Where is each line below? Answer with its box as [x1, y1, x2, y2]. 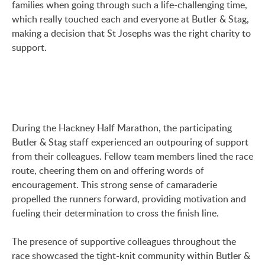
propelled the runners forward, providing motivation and [12, 192, 246, 205]
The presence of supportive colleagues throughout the [12, 235, 236, 248]
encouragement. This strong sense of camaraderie [12, 178, 217, 191]
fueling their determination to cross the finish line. [12, 206, 219, 219]
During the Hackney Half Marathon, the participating [12, 121, 232, 134]
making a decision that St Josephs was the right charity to [12, 27, 251, 40]
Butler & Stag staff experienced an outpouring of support [12, 135, 248, 148]
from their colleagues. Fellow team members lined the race [12, 150, 253, 163]
